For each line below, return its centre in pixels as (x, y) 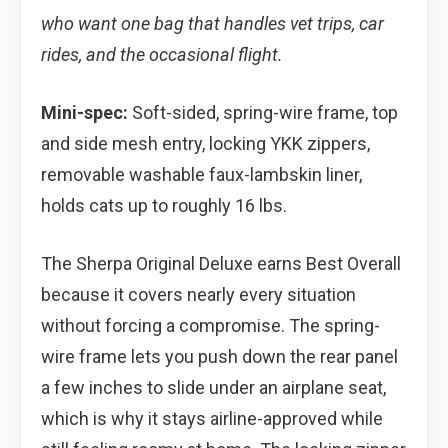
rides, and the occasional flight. (162, 54)
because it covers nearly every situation (198, 294)
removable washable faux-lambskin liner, (201, 174)
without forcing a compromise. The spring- (210, 325)
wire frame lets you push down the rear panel (219, 356)
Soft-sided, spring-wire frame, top (263, 112)
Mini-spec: (84, 112)
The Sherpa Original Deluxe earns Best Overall (221, 263)
